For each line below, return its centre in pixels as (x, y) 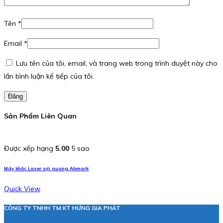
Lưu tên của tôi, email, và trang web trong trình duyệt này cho (117, 63)
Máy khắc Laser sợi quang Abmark (46, 169)
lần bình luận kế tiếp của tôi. (49, 76)
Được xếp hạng (30, 149)
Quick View (22, 189)
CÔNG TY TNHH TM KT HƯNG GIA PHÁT (62, 208)
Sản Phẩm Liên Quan (40, 116)
